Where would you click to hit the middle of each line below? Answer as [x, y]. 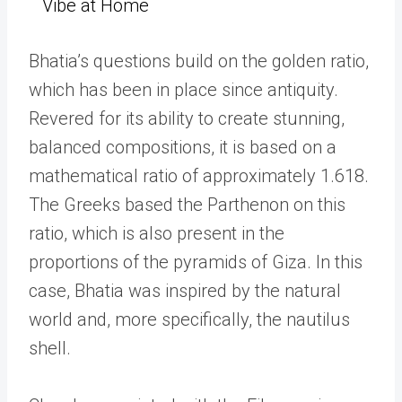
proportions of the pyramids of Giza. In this [196, 262]
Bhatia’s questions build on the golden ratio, [199, 61]
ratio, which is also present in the [157, 233]
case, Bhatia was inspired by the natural [185, 291]
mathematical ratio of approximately [175, 176]
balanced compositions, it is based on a [183, 147]
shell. [50, 348]
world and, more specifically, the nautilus [189, 319]
